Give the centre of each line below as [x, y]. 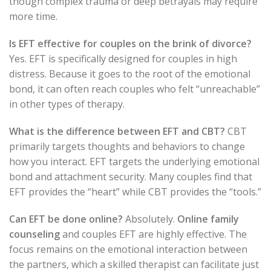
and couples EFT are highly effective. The [153, 234]
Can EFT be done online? [66, 219]
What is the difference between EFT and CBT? [117, 131]
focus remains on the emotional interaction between [128, 249]
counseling [34, 234]
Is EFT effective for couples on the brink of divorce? [130, 44]
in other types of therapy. [67, 104]
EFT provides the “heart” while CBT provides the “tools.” [135, 192]
